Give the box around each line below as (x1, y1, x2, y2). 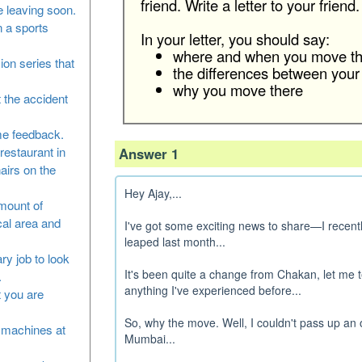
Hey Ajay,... (124, 185, 182, 201)
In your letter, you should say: (140, 28, 330, 49)
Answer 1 (118, 144, 179, 163)
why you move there (172, 79, 303, 100)
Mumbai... (124, 330, 175, 347)
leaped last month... (124, 234, 225, 250)
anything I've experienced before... (124, 282, 301, 298)
